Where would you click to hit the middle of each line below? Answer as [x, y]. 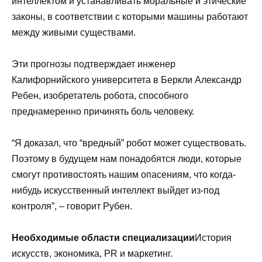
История [213, 238]
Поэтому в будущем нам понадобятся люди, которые [127, 159]
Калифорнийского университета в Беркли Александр [127, 80]
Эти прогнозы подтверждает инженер [94, 64]
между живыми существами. [74, 32]
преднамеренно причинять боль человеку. [103, 111]
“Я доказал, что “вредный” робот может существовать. [129, 143]
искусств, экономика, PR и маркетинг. [92, 254]
